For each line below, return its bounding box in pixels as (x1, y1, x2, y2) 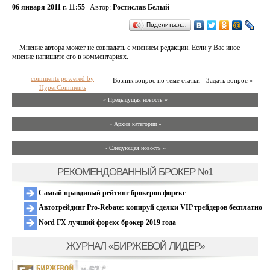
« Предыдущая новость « (102, 96, 168, 103)
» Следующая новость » (104, 145, 166, 151)
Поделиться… (146, 21, 187, 28)
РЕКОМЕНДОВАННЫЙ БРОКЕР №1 (57, 166, 213, 178)
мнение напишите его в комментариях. (12, 52, 128, 61)
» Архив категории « (108, 121, 162, 127)
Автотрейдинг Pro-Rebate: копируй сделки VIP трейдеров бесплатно (37, 203, 262, 212)
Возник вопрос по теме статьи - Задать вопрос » (113, 77, 253, 84)
